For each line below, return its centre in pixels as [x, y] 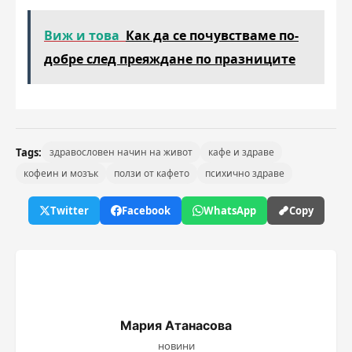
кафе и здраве [241, 152]
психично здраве [245, 173]
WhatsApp [229, 211]
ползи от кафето [152, 173]
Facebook [146, 211]
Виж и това [82, 35]
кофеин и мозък [61, 173]
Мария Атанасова [176, 325]
